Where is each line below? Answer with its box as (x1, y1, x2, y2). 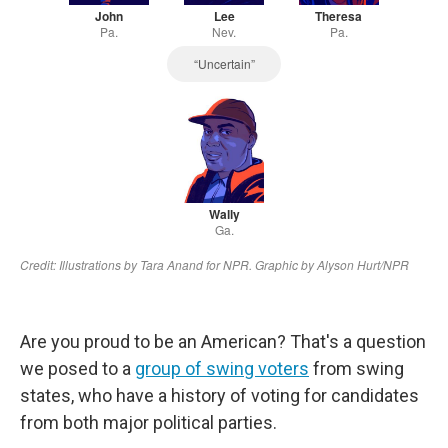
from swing (309, 358, 404, 379)
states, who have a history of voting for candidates (20, 385, 419, 406)
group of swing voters (135, 358, 309, 379)
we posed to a (20, 358, 135, 379)
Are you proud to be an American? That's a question (20, 331, 426, 352)
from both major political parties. (20, 412, 277, 433)
